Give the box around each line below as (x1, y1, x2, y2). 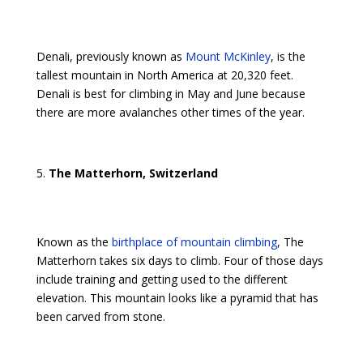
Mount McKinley (185, 49, 271, 64)
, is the (270, 49, 305, 64)
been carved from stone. (36, 309, 165, 324)
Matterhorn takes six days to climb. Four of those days (36, 253, 323, 268)
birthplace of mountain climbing (111, 234, 277, 250)
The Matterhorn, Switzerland (48, 165, 218, 181)
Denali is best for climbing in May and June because (36, 86, 305, 101)
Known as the (36, 234, 112, 250)
